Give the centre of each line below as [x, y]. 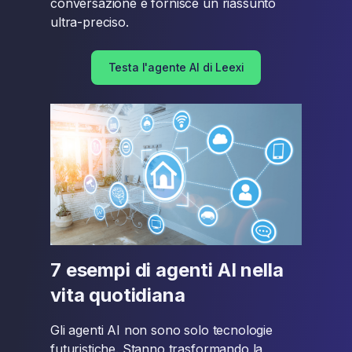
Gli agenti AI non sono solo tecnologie [161, 330]
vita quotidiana [118, 295]
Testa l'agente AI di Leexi [176, 67]
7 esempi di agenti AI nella [167, 270]
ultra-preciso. [90, 22]
